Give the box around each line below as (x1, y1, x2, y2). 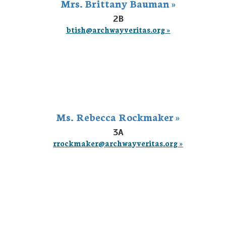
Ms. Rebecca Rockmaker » (56, 109, 180, 124)
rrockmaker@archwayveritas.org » (53, 138, 183, 148)
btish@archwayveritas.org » (66, 24, 171, 35)
